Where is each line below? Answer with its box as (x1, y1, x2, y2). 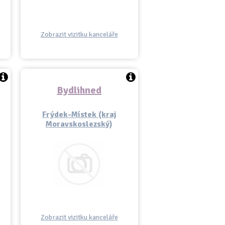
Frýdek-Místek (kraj (42, 109, 117, 120)
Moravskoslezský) (46, 119, 113, 129)
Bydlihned (57, 84, 102, 96)
